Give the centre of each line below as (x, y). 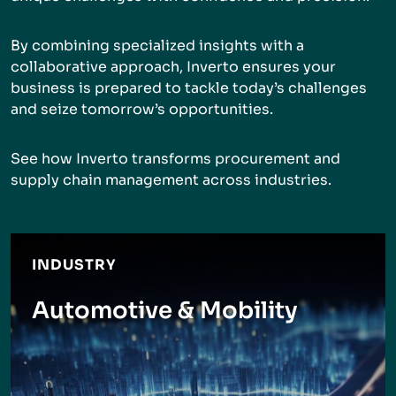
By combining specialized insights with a (157, 46)
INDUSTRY (74, 265)
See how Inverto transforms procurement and (175, 159)
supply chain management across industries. (171, 180)
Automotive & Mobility (165, 311)
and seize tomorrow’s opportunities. (142, 109)
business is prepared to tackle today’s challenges (189, 88)
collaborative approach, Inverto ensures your (173, 67)
